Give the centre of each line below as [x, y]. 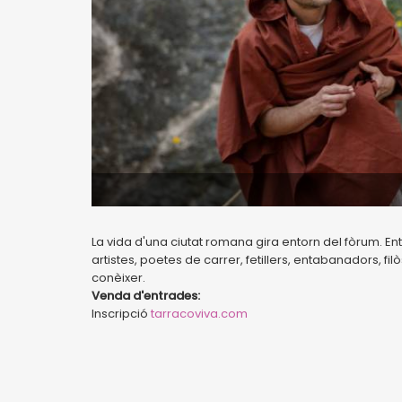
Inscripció [121, 314]
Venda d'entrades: [146, 296]
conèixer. [118, 278]
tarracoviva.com [199, 314]
